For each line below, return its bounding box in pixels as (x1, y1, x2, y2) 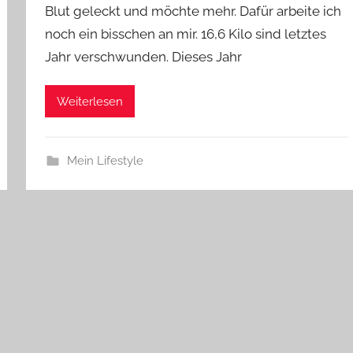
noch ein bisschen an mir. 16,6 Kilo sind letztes (45, 26, 327, 42)
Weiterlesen (57, 94, 124, 109)
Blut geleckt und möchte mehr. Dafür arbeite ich (45, 3, 342, 19)
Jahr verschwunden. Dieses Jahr (45, 49, 243, 65)
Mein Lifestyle (66, 154, 143, 169)
